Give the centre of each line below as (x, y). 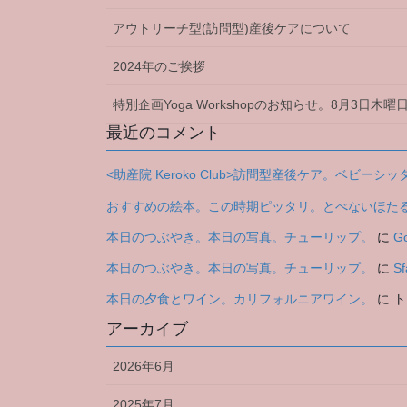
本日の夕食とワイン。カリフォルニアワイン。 (240, 299)
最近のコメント (164, 133)
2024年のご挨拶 (159, 67)
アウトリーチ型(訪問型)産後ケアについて (232, 29)
